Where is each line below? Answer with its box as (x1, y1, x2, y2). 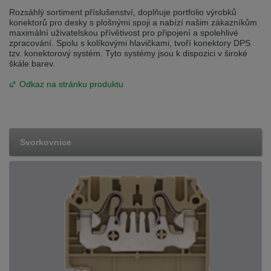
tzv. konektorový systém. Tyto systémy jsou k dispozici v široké (9, 48, 247, 58)
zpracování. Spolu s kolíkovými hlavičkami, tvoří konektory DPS (9, 38, 250, 48)
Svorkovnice (20, 137, 71, 147)
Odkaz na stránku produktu (19, 79, 123, 89)
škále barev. (9, 58, 55, 68)
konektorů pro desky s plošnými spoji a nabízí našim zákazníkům (9, 17, 257, 27)
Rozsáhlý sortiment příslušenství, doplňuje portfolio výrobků (9, 7, 237, 17)
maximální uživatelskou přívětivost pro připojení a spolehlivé (9, 27, 238, 38)
